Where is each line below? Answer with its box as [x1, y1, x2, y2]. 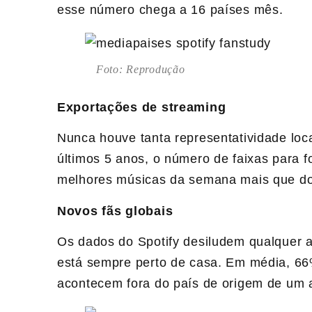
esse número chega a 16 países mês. [57, 2, 283, 17]
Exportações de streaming [57, 100, 226, 114]
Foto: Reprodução [96, 63, 185, 75]
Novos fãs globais [57, 203, 173, 218]
